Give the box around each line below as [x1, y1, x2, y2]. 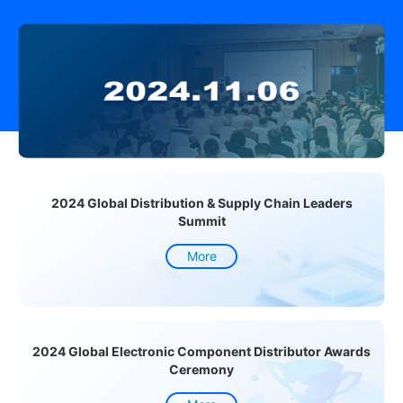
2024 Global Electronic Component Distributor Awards [32, 344, 371, 360]
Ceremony [169, 362, 234, 378]
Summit [177, 213, 226, 229]
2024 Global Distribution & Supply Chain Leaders [50, 195, 353, 211]
